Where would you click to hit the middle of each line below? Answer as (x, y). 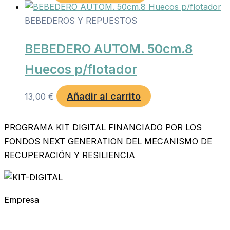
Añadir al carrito (104, 96)
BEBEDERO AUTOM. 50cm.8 (109, 49)
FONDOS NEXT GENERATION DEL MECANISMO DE (108, 141)
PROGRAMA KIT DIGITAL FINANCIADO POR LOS (103, 127)
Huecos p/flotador (81, 69)
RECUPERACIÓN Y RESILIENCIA (70, 155)
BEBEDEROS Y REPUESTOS (81, 21)
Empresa (22, 199)
